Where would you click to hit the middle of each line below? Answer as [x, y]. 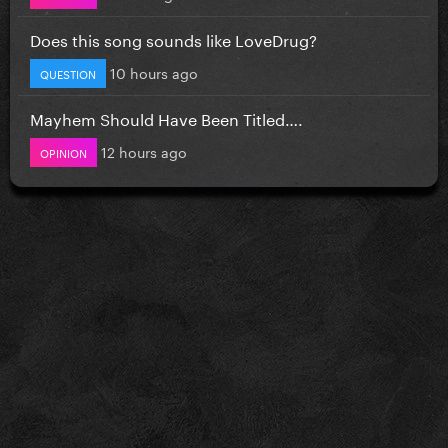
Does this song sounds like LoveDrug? [173, 38]
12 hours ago [144, 150]
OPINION [63, 151]
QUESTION [68, 72]
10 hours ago [154, 71]
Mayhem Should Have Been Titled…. [166, 117]
